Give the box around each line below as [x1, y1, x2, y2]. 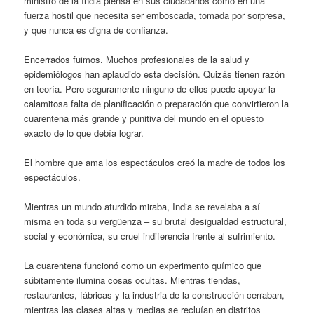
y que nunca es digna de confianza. [24, 22, 169, 36]
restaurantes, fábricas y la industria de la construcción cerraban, [24, 288, 285, 302]
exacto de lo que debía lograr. [24, 125, 144, 139]
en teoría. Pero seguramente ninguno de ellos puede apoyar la [24, 81, 276, 95]
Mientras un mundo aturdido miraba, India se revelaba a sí [24, 199, 261, 213]
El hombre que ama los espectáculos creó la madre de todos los [24, 155, 286, 169]
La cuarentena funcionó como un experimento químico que [24, 259, 262, 273]
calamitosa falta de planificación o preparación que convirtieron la [24, 96, 289, 110]
